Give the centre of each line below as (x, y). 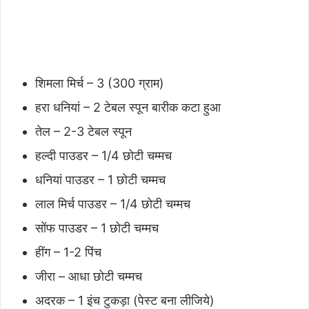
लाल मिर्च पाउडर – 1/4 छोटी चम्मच (113, 203)
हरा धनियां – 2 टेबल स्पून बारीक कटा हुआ (128, 107)
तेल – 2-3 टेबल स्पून (83, 131)
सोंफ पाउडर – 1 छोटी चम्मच (97, 228)
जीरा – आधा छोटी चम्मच (89, 276)
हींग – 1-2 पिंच (68, 252)
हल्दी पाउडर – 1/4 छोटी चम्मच (103, 155)
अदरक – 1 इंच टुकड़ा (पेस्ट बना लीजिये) (125, 300)
